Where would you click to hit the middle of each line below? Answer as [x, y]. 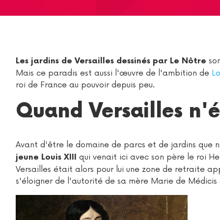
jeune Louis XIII [46, 157]
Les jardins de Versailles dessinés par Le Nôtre [111, 61]
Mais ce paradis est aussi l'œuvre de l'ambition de [114, 73]
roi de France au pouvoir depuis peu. [85, 85]
